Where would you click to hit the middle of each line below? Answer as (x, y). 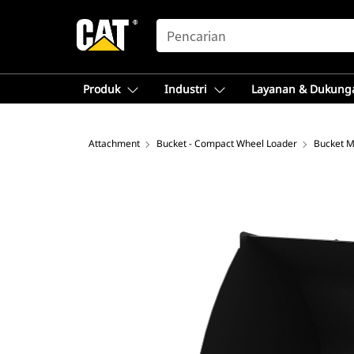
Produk (102, 89)
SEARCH (179, 26)
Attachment (114, 143)
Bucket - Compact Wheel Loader (227, 143)
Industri (186, 89)
